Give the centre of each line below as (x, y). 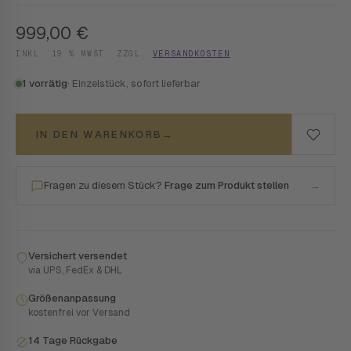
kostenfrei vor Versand (79, 313)
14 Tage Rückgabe (73, 340)
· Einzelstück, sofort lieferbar (134, 83)
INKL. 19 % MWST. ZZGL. (84, 54)
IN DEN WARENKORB (100, 134)
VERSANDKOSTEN (191, 54)
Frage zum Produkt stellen (227, 185)
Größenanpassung (72, 298)
